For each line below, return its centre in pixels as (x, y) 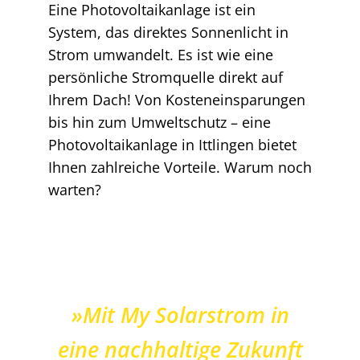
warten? (74, 189)
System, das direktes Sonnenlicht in (168, 32)
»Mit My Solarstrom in (180, 314)
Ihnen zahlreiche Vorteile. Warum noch (180, 167)
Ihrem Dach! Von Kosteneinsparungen (176, 99)
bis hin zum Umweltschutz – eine (159, 122)
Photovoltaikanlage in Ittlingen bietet (172, 144)
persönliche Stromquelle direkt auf (165, 77)
